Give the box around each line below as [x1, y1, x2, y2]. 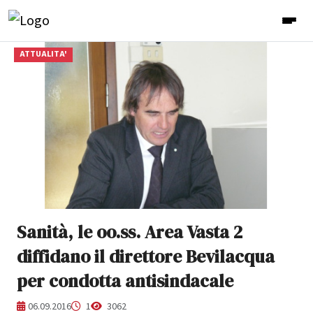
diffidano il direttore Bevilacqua [17, 244, 275, 268]
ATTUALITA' [19, 48, 67, 61]
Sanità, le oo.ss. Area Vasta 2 [17, 219, 242, 244]
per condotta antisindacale [17, 268, 233, 293]
